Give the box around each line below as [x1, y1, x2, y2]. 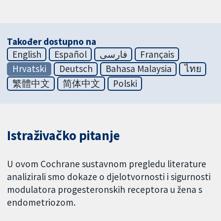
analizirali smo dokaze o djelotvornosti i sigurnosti [7, 171, 211, 183]
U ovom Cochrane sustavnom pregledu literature [7, 158, 207, 170]
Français [140, 48, 174, 60]
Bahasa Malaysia [105, 63, 172, 75]
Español [54, 48, 87, 60]
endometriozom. [7, 196, 76, 209]
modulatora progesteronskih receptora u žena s [7, 184, 203, 196]
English [12, 48, 41, 60]
